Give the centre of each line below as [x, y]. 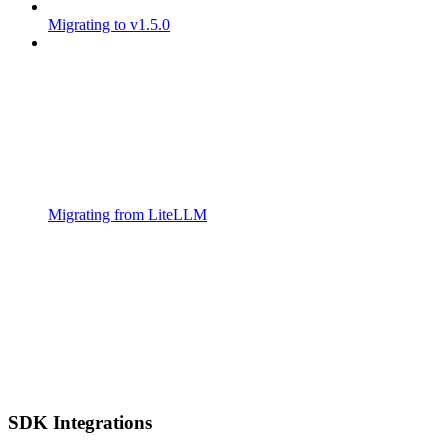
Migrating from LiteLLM [127, 214]
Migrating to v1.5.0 [109, 24]
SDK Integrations [80, 423]
